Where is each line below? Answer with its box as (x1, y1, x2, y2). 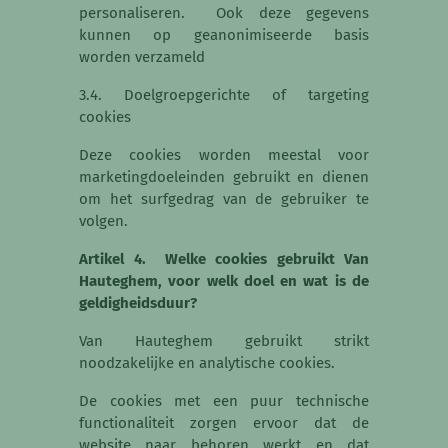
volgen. (79, 212, 132, 231)
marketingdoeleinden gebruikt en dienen (79, 168, 369, 187)
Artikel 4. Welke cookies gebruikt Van (79, 250, 369, 269)
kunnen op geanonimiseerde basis (79, 26, 369, 45)
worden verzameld (79, 48, 205, 67)
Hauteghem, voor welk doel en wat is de (79, 272, 369, 291)
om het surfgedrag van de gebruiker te (79, 190, 369, 209)
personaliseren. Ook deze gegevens (79, 4, 369, 23)
